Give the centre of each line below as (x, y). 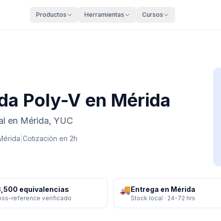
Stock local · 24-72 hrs (163, 198)
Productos (51, 15)
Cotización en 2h (50, 138)
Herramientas (104, 15)
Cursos (152, 15)
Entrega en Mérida (163, 189)
